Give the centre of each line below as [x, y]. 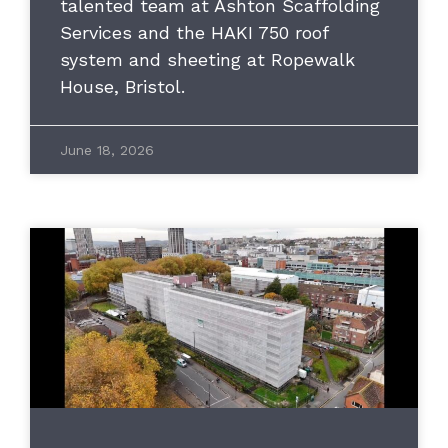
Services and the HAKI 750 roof [194, 33]
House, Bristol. [122, 87]
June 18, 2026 [107, 150]
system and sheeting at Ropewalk [207, 60]
